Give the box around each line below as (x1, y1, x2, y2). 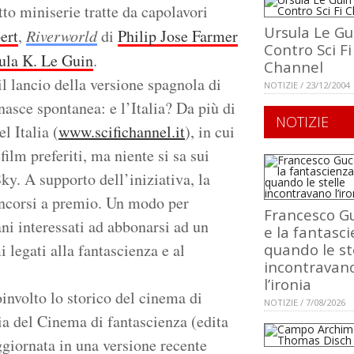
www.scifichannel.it (58, 121, 185, 143)
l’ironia (264, 274, 311, 295)
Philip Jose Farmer (118, 25, 238, 47)
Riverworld (26, 25, 97, 47)
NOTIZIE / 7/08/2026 (264, 296, 345, 309)
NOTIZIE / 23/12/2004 (264, 79, 350, 92)
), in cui (185, 121, 235, 143)
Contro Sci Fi (264, 40, 352, 60)
